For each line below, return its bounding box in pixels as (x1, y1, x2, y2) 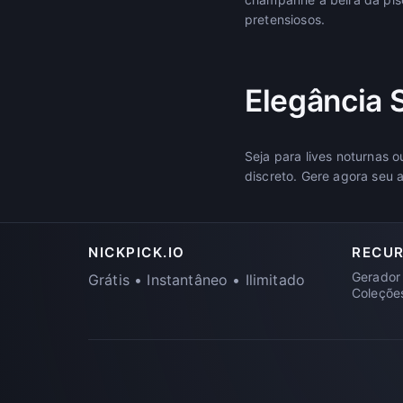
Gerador (352, 268, 401, 284)
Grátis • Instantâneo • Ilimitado (88, 270, 306, 289)
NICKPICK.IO (88, 243, 185, 261)
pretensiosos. (245, 11, 326, 27)
